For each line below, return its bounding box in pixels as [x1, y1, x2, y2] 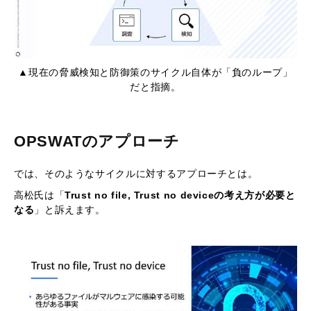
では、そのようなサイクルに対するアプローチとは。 [14, 168, 258, 180]
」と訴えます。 [34, 204, 106, 216]
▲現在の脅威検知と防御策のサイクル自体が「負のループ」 [18, 67, 293, 78]
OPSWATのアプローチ [14, 133, 180, 151]
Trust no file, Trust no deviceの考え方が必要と [65, 190, 296, 201]
